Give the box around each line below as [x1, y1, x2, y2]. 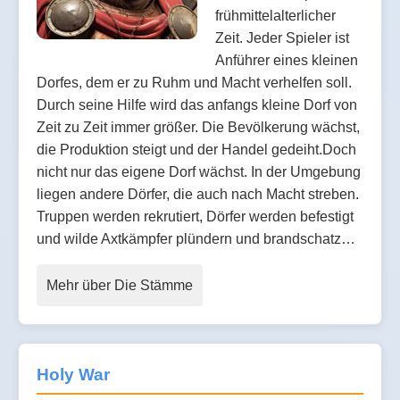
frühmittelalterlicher [215, 8, 336, 24]
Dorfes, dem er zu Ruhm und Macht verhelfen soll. [37, 75, 352, 91]
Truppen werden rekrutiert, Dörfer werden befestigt [37, 209, 354, 225]
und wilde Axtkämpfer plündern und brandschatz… [37, 231, 355, 247]
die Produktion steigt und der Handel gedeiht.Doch [37, 142, 356, 158]
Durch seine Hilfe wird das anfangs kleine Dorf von [37, 97, 357, 113]
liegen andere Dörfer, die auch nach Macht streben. [37, 187, 359, 203]
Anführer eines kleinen [215, 53, 358, 69]
